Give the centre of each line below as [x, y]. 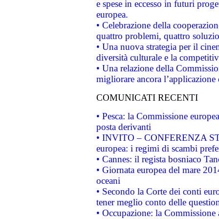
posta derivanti [123, 127]
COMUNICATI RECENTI [147, 98]
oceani [108, 181]
